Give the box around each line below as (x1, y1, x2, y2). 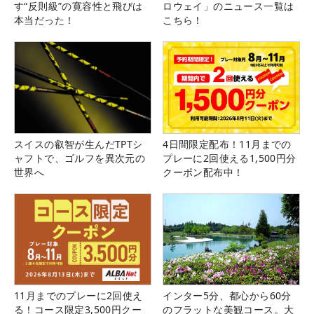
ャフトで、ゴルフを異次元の (14, 151, 146, 165)
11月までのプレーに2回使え (14, 288, 143, 302)
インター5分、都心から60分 (163, 288, 292, 302)
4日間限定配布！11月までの (163, 137, 292, 151)
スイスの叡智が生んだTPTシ (14, 137, 143, 151)
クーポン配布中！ (163, 165, 244, 179)
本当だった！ (14, 13, 75, 27)
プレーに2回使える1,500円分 (163, 151, 296, 165)
